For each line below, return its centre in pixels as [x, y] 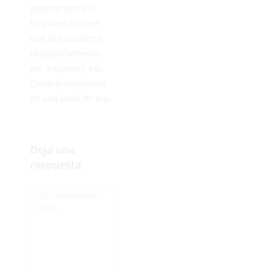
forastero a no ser [66, 23]
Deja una [53, 149]
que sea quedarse [66, 38]
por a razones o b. [66, 68]
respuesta [56, 164]
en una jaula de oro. [71, 98]
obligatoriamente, [65, 53]
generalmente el [63, 8]
